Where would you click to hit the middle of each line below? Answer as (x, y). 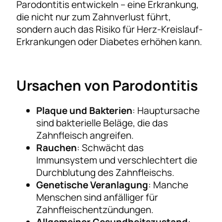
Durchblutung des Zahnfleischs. (106, 172)
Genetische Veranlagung (92, 185)
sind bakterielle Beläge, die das (102, 123)
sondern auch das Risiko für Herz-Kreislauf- (110, 29)
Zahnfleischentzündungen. (95, 209)
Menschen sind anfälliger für (97, 197)
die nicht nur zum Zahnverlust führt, (94, 17)
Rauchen (57, 147)
